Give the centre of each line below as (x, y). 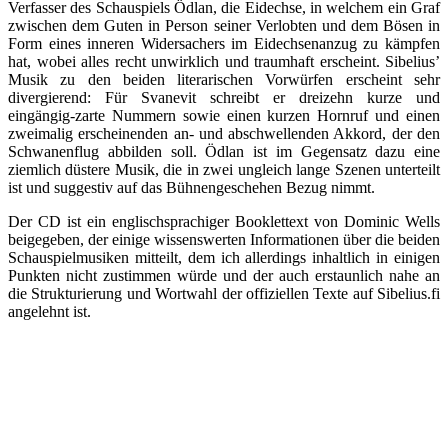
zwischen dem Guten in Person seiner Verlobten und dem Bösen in (224, 25)
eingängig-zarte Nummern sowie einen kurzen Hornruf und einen (224, 115)
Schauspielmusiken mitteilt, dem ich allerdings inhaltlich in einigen (224, 257)
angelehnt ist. (49, 311)
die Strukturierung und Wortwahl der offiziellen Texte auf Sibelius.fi (224, 293)
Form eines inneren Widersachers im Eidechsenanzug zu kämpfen (224, 43)
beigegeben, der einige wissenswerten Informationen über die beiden (224, 239)
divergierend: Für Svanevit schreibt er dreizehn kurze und (224, 97)
